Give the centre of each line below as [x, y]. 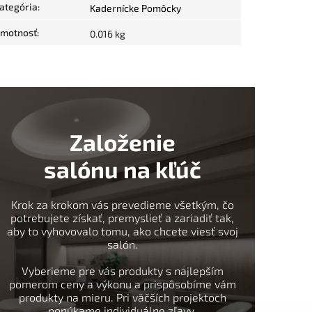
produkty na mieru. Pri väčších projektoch [122, 297]
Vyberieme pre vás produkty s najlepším [122, 271]
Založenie [122, 142]
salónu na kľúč [122, 170]
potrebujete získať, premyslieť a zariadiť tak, [123, 218]
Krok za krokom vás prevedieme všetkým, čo [122, 205]
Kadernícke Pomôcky [135, 8]
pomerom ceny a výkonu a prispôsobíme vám [122, 284]
